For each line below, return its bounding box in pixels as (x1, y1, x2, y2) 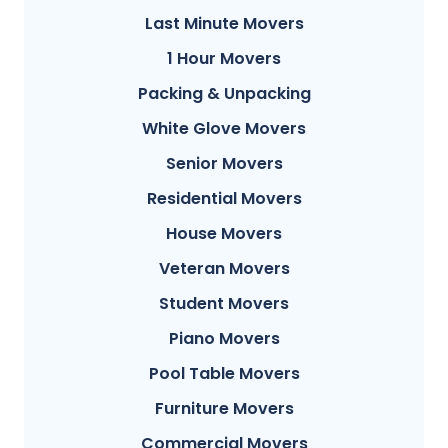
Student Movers (159, 292, 289, 316)
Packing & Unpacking (137, 82, 311, 106)
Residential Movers (146, 187, 302, 211)
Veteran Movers (158, 257, 290, 281)
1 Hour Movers (167, 47, 281, 71)
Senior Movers (165, 152, 283, 176)
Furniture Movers (154, 397, 294, 421)
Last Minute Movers (144, 12, 304, 36)
